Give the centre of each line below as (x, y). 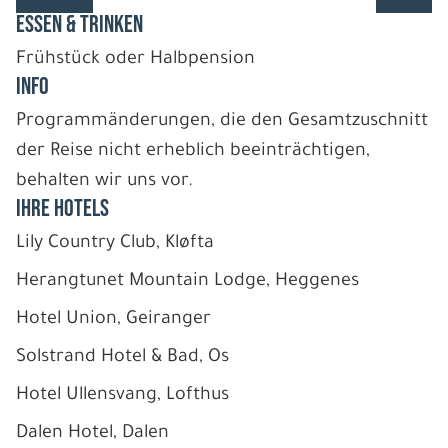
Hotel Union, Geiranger (113, 319)
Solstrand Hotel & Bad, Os (122, 357)
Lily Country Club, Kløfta (115, 243)
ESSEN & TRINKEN (79, 24)
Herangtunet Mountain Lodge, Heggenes (187, 281)
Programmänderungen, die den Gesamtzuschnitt (222, 121)
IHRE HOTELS (62, 208)
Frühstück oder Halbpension (135, 59)
